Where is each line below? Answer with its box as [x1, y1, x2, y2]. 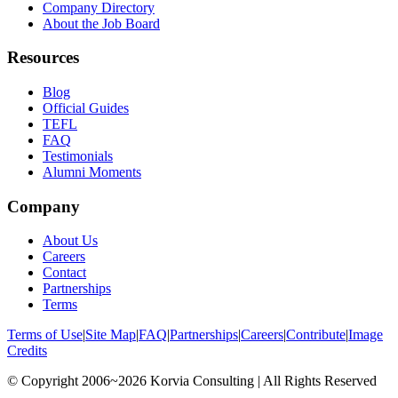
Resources [7, 48, 79, 68]
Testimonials [43, 147, 113, 163]
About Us [43, 233, 98, 249]
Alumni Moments [43, 163, 141, 179]
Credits [7, 343, 47, 359]
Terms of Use [7, 327, 83, 343]
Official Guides [43, 99, 129, 115]
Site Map [85, 327, 136, 343]
